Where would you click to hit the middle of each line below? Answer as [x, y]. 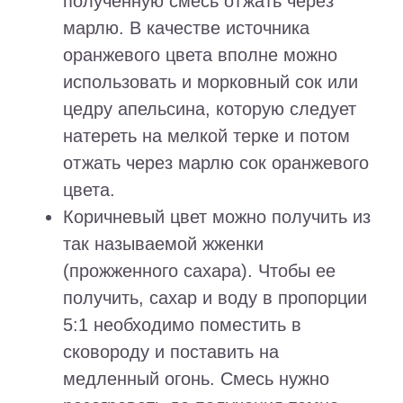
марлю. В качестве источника [186, 28]
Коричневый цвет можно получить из [217, 217]
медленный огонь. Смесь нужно [196, 379]
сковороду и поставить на [171, 352]
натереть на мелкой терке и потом [206, 136]
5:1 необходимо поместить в [182, 325]
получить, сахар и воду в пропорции [215, 298]
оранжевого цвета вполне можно [200, 55]
